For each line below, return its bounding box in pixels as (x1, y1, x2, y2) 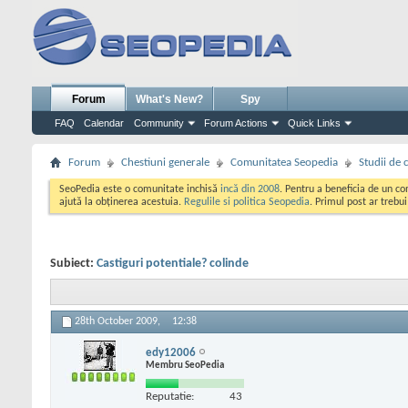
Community (134, 117, 184, 128)
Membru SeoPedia (146, 360, 224, 371)
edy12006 (146, 346, 196, 359)
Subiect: (50, 257, 97, 270)
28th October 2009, (75, 316, 163, 328)
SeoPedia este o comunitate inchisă (59, 184, 220, 195)
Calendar (84, 117, 124, 128)
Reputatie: (146, 390, 194, 403)
